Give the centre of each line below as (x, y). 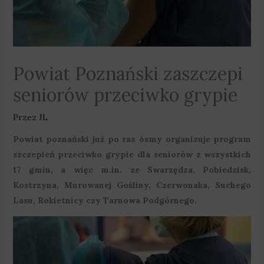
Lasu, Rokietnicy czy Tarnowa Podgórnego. (105, 200)
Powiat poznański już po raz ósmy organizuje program (132, 139)
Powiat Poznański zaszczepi (128, 73)
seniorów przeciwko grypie (125, 95)
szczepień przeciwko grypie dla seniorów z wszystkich (132, 154)
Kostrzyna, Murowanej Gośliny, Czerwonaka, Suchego (132, 185)
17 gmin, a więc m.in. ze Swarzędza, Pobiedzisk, (132, 169)
